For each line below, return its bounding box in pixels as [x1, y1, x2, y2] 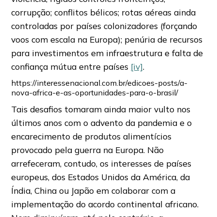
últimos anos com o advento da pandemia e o [11, 117, 192, 128]
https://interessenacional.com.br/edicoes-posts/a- [11, 77, 187, 88]
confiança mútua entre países [11, 61, 131, 72]
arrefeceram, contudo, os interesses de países [11, 157, 191, 169]
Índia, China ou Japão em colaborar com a [11, 185, 175, 196]
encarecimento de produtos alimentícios [11, 130, 171, 141]
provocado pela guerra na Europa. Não [11, 144, 164, 155]
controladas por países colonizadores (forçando [11, 20, 197, 31]
